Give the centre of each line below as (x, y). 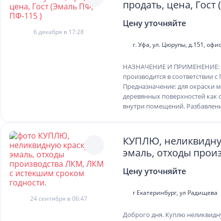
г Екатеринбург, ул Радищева (175, 193)
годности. (146, 176)
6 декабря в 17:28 (59, 32)
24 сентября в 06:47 (59, 199)
